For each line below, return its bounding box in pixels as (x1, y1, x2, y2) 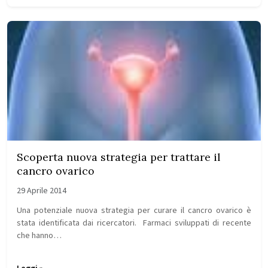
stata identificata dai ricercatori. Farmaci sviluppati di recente (17, 217, 251, 229)
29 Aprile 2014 (17, 185, 66, 197)
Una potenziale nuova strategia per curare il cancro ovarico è (17, 204, 251, 217)
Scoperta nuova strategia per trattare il (17, 150, 220, 164)
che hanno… (17, 229, 62, 242)
